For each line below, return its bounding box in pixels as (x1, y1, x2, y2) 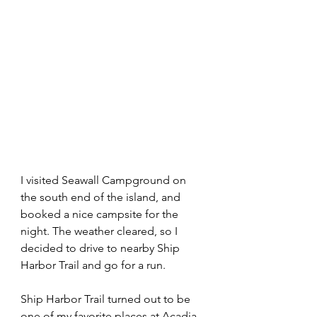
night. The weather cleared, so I (21, 224, 180, 238)
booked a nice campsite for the (21, 207, 181, 221)
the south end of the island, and (21, 190, 183, 204)
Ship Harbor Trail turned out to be (21, 292, 193, 306)
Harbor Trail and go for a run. (21, 258, 166, 272)
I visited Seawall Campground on (21, 173, 189, 188)
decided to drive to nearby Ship (21, 241, 183, 255)
